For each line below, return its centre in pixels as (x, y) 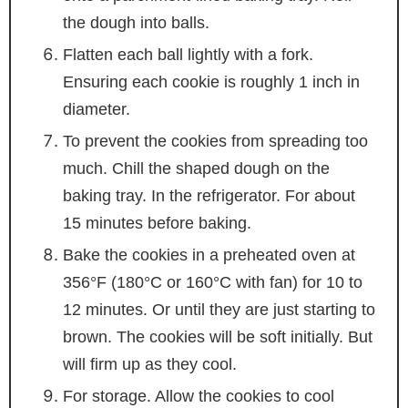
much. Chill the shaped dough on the (196, 168)
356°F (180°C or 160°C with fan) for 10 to (212, 282)
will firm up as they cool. (149, 364)
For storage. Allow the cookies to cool (198, 396)
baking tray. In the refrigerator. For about (209, 195)
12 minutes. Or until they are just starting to (219, 309)
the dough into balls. (136, 22)
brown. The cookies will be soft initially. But (217, 337)
